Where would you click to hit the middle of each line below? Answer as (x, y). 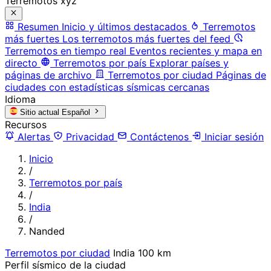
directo (21, 63)
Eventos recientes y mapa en (196, 51)
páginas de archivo (48, 75)
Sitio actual (40, 112)
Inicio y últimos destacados (124, 26)
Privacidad (90, 136)
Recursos (26, 124)
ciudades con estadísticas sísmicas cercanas (107, 87)
